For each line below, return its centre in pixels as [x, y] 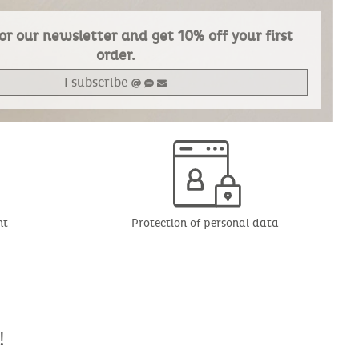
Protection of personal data [205, 224]
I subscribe [98, 83]
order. [115, 56]
